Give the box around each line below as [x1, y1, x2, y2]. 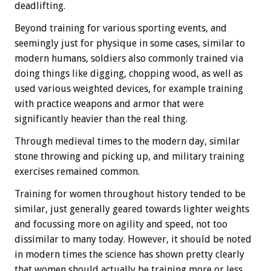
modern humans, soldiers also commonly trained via [15, 53, 243, 65]
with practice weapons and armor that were [15, 98, 204, 110]
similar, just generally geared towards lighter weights [15, 203, 249, 215]
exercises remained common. [15, 166, 140, 178]
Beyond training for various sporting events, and [15, 22, 227, 34]
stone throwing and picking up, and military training [15, 151, 244, 163]
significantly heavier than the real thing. [15, 113, 188, 125]
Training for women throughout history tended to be [15, 188, 246, 200]
